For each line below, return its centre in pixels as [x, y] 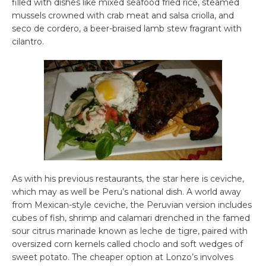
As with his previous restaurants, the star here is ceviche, [128, 179]
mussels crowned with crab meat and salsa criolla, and [123, 16]
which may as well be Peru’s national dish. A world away [126, 192]
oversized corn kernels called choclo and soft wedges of [127, 244]
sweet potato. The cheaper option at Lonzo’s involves [123, 257]
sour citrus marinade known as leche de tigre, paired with [130, 231]
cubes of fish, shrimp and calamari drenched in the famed [131, 218]
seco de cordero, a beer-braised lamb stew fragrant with [127, 29]
